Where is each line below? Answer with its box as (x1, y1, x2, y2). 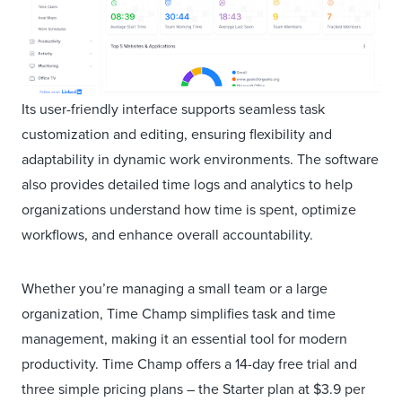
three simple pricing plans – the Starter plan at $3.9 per (22, 379, 365, 400)
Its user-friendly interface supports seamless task (22, 99, 325, 120)
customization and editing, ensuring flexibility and (22, 124, 332, 145)
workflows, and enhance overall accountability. (22, 224, 317, 246)
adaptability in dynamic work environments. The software (22, 149, 379, 170)
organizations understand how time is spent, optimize (22, 199, 356, 221)
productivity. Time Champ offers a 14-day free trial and (22, 354, 357, 375)
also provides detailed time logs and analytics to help (22, 174, 353, 196)
